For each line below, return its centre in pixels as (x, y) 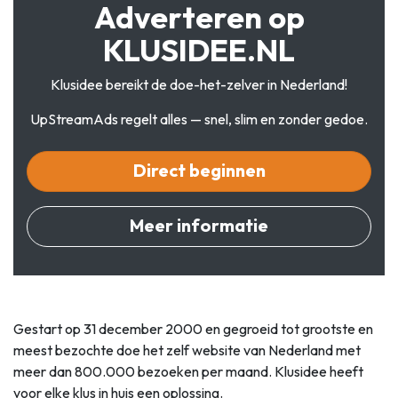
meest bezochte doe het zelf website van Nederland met (187, 350)
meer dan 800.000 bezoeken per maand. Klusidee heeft (188, 371)
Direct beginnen (199, 170)
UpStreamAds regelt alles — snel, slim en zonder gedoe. (199, 119)
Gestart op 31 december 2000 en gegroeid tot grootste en (193, 328)
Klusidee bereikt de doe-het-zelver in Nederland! (199, 84)
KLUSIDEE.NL (199, 50)
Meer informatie (199, 225)
